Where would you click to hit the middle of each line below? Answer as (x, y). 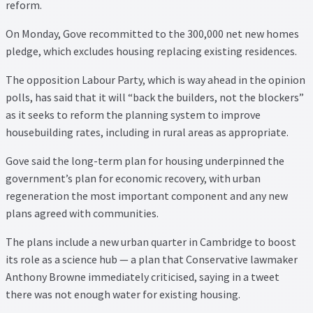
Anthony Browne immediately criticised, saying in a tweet (143, 276)
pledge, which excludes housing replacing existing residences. (151, 51)
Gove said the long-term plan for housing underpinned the (145, 160)
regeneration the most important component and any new (147, 195)
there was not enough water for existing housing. (123, 294)
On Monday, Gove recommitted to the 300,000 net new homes (152, 33)
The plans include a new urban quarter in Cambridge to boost (151, 241)
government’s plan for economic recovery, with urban (133, 178)
